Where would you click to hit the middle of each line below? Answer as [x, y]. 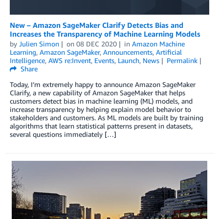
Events [104, 61]
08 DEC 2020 [96, 44]
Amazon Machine [158, 44]
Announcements [128, 52]
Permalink [182, 61]
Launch [129, 61]
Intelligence [27, 61]
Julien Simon [39, 44]
